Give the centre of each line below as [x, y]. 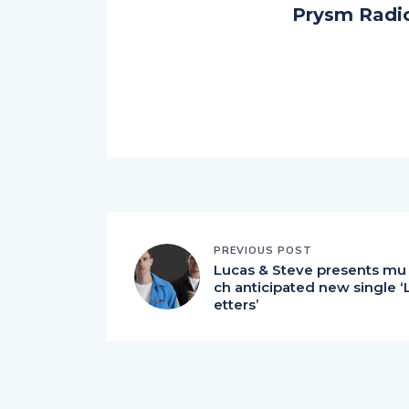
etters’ [236, 304]
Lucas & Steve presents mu [310, 270]
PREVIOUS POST [263, 250]
